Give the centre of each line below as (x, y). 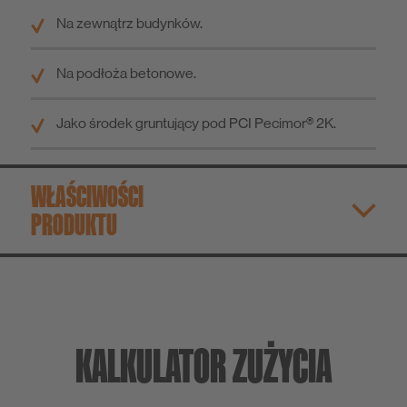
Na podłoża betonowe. (126, 73)
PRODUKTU (74, 224)
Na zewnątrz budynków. (129, 23)
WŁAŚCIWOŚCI (87, 196)
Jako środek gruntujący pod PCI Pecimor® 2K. (196, 123)
